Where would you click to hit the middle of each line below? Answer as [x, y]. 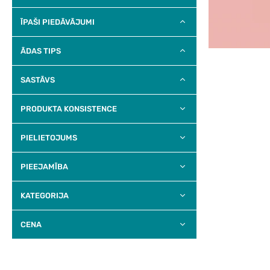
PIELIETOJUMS [49, 137]
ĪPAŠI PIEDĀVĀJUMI [58, 22]
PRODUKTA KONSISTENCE [69, 108]
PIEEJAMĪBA [44, 166]
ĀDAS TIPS [41, 51]
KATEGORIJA [45, 195]
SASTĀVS [38, 80]
